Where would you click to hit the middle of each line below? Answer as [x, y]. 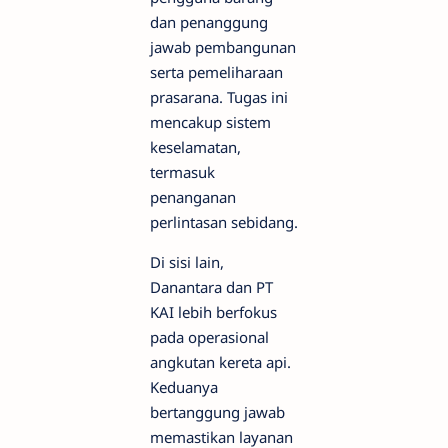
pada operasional [209, 337]
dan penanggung [209, 22]
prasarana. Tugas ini [219, 97]
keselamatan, [195, 147]
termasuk [182, 172]
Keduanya [184, 387]
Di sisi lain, [187, 262]
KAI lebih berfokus [213, 312]
